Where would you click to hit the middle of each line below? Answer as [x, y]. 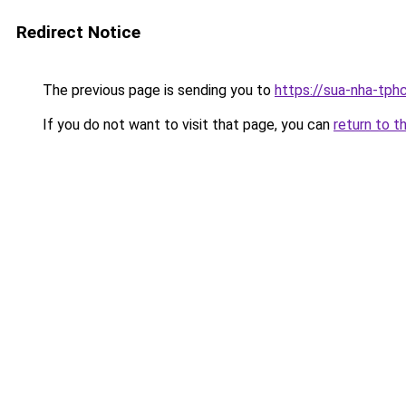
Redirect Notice [78, 32]
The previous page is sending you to [157, 90]
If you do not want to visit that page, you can [186, 125]
